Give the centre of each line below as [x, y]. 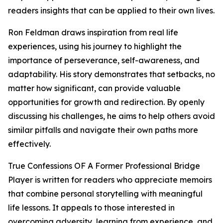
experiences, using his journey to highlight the [95, 47]
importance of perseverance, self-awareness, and [104, 60]
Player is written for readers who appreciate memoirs [110, 180]
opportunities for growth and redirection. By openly [106, 102]
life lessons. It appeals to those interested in [91, 208]
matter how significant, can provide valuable [94, 88]
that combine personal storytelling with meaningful [105, 194]
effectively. [29, 144]
